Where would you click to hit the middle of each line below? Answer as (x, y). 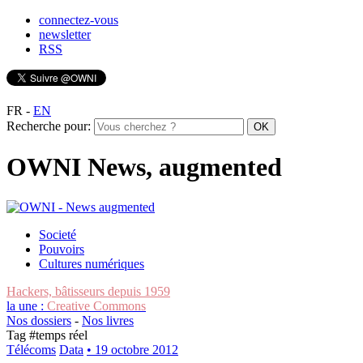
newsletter (65, 34)
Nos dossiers (39, 320)
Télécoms (31, 349)
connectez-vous (79, 20)
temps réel (62, 335)
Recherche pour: (49, 126)
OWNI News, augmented (144, 167)
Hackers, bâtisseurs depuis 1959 (88, 291)
